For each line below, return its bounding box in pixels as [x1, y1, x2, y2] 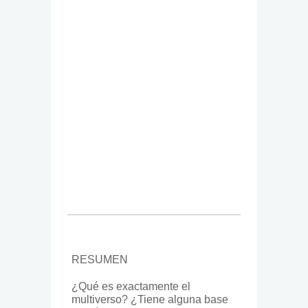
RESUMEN [71, 254, 128, 266]
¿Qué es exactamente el [71, 280, 190, 293]
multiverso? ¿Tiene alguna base [71, 294, 228, 306]
